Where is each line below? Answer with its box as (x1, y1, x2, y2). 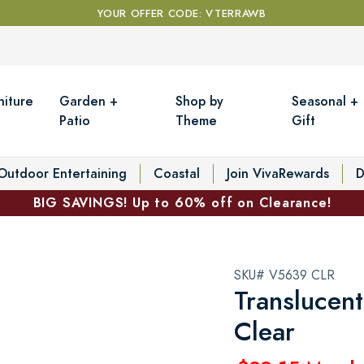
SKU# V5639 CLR (234, 266, 335, 284)
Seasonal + (292, 91, 359, 110)
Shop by (175, 91, 224, 110)
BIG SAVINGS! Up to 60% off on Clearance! (32, 193, 331, 212)
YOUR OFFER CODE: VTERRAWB (97, 6, 266, 21)
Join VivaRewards (227, 163, 329, 183)
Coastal (154, 163, 200, 183)
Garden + (59, 91, 119, 110)
